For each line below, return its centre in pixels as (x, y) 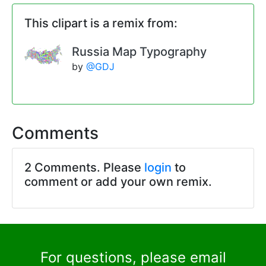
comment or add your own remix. (118, 182)
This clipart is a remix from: (101, 23)
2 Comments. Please (84, 168)
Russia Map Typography (139, 52)
